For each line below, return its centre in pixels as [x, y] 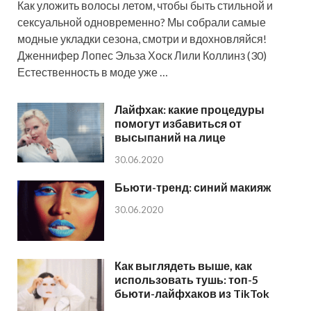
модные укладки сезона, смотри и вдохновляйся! [142, 39]
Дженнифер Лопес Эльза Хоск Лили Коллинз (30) [142, 56]
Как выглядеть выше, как [183, 265]
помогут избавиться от [178, 124]
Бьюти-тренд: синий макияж [193, 187]
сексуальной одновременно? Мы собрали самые [142, 22]
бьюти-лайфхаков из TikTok [192, 293]
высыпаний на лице [170, 137]
